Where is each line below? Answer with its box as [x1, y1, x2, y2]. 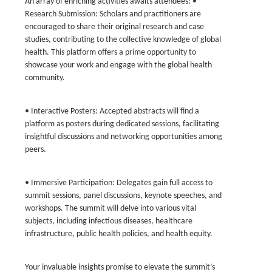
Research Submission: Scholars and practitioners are [25, 10, 201, 19]
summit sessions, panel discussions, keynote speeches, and [25, 191, 222, 200]
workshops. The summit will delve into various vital [25, 204, 196, 213]
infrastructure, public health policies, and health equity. [25, 229, 212, 239]
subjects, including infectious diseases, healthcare [25, 217, 192, 226]
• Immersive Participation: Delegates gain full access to [25, 178, 212, 188]
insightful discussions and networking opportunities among [25, 132, 222, 141]
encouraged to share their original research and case [25, 22, 204, 32]
